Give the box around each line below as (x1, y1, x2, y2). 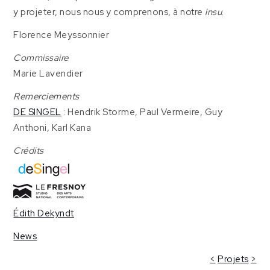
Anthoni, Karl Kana (13, 122, 92, 134)
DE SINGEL (13, 106, 61, 118)
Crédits (13, 145, 44, 157)
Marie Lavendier (13, 67, 83, 80)
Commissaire (13, 52, 69, 64)
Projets (218, 253, 249, 266)
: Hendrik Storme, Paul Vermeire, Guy (61, 106, 223, 118)
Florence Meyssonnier (13, 29, 110, 41)
